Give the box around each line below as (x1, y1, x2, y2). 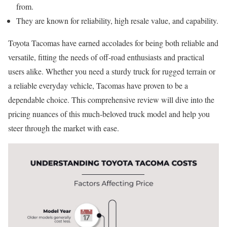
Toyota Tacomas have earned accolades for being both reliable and (8, 37, 218, 49)
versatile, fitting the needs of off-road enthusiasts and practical (8, 52, 204, 63)
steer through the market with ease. (8, 123, 119, 134)
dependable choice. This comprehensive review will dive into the (8, 94, 214, 105)
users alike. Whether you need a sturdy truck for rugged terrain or (8, 66, 215, 77)
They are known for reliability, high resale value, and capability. (16, 15, 218, 26)
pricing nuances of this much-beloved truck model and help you (8, 108, 210, 120)
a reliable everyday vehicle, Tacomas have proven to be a (8, 80, 188, 91)
